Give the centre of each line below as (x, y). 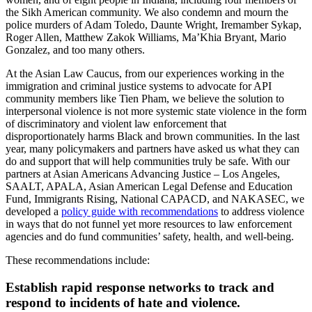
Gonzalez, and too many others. (77, 50)
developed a (33, 212)
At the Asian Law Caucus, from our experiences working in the (145, 74)
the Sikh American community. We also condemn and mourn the (147, 13)
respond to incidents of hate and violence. (125, 303)
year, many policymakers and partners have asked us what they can (153, 149)
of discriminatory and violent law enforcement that (116, 124)
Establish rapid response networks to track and (140, 287)
